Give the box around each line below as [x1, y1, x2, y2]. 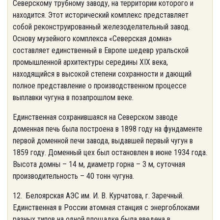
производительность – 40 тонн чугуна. [13, 171, 134, 181]
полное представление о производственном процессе [13, 81, 187, 90]
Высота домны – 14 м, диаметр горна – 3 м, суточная [13, 160, 185, 169]
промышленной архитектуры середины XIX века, [13, 57, 168, 67]
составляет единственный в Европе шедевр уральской [13, 46, 189, 55]
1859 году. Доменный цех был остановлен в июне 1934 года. [13, 148, 207, 157]
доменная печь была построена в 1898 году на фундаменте [13, 124, 202, 134]
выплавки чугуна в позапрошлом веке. [13, 93, 134, 102]
